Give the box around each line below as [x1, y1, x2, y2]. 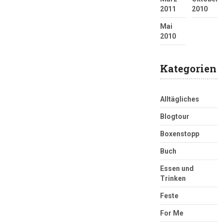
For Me [160, 209, 183, 218]
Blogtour [160, 112, 189, 121]
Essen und [160, 165, 194, 173]
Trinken [160, 174, 186, 183]
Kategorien [160, 62, 217, 75]
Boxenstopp [160, 130, 199, 138]
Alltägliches [160, 95, 199, 104]
